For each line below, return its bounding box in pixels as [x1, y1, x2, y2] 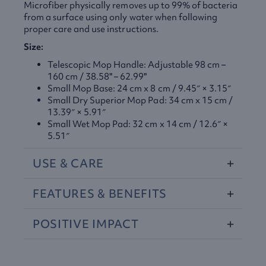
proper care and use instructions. [24, 23, 159, 35]
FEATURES [33, 186, 95, 201]
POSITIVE [33, 216, 90, 232]
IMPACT [92, 216, 139, 232]
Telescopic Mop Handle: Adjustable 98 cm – [47, 59, 226, 71]
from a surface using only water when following [24, 11, 217, 23]
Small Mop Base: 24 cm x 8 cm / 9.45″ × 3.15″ [47, 83, 231, 94]
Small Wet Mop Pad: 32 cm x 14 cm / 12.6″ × [47, 118, 228, 130]
